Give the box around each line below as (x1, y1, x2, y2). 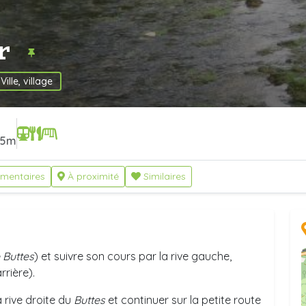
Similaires (143, 170, 186, 182)
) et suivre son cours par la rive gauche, (34, 249, 232, 263)
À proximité (67, 170, 119, 182)
